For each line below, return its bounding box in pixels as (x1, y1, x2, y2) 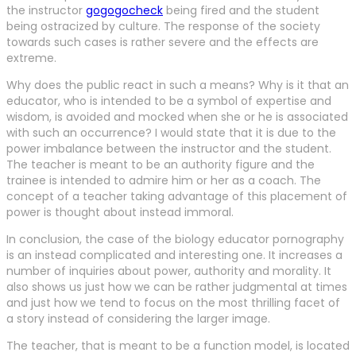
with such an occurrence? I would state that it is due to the (6, 125, 336, 141)
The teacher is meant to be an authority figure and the (6, 157, 315, 173)
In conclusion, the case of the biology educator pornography (6, 231, 344, 248)
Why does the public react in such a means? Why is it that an (6, 77, 349, 94)
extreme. (6, 50, 56, 67)
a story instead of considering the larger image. (6, 311, 270, 327)
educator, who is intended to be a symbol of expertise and (6, 93, 331, 110)
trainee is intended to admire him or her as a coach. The (6, 172, 321, 189)
